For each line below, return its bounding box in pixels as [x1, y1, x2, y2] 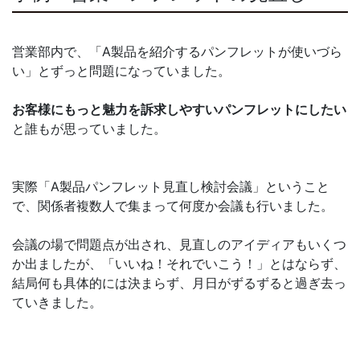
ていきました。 [12, 294, 102, 311]
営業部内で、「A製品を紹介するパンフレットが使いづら [12, 43, 342, 60]
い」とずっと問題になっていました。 [12, 63, 231, 80]
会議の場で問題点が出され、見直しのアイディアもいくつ [12, 236, 346, 253]
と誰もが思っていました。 [12, 121, 166, 137]
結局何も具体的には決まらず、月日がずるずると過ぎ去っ [12, 275, 346, 292]
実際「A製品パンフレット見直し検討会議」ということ [12, 178, 329, 195]
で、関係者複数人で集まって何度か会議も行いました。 [12, 198, 333, 215]
